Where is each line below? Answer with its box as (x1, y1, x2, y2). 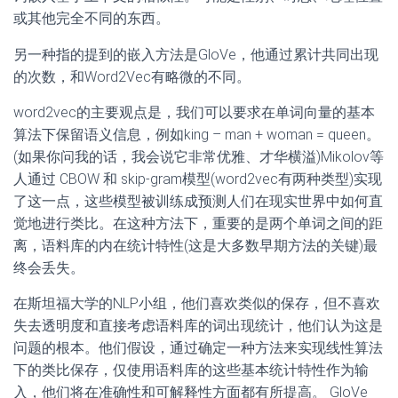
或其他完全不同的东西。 (13, 9, 170, 27)
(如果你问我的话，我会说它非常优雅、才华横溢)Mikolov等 (13, 147, 384, 165)
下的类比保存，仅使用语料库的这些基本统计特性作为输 (13, 361, 369, 378)
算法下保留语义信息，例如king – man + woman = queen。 (13, 125, 380, 143)
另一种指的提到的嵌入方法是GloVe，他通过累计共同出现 (13, 45, 378, 63)
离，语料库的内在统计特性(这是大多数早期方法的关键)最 (13, 236, 378, 254)
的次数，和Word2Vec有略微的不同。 (13, 68, 251, 85)
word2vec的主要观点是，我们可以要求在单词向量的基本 (13, 103, 375, 121)
